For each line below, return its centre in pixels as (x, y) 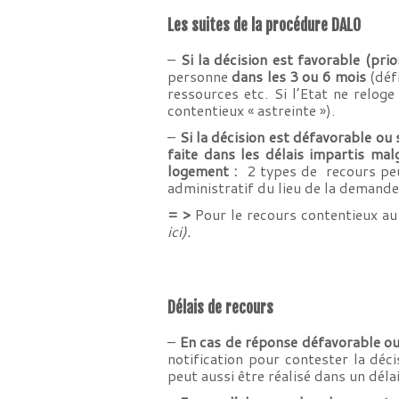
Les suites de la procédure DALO (266, 25)
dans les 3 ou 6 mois (301, 76)
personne (200, 76)
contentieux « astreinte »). (252, 110)
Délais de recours (223, 307)
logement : (207, 171)
